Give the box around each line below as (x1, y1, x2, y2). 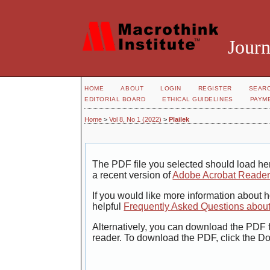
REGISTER (198, 85, 232, 92)
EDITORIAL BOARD (84, 96, 146, 102)
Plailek (169, 116, 190, 124)
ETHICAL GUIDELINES (162, 96, 233, 102)
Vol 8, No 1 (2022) (109, 116, 162, 124)
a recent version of (92, 170, 173, 181)
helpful (92, 201, 124, 212)
